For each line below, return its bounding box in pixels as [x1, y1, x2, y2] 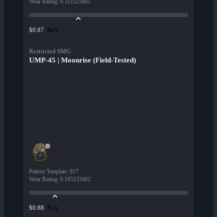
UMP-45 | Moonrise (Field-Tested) [29, 56, 136, 64]
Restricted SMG [29, 47, 71, 55]
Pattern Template [29, 168, 67, 175]
